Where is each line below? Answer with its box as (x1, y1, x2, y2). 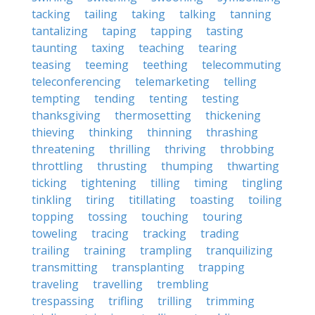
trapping (198, 259, 245, 275)
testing (202, 91, 239, 106)
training (84, 243, 126, 258)
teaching (139, 40, 184, 56)
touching (141, 209, 188, 224)
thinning (147, 124, 192, 140)
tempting (32, 91, 80, 106)
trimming (206, 293, 255, 309)
